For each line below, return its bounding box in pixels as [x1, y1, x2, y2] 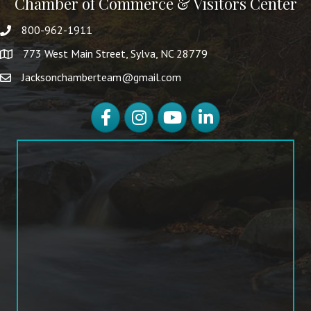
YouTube [157, 102, 196, 117]
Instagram [124, 102, 171, 117]
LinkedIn [190, 102, 229, 117]
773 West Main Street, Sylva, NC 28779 [23, 47, 208, 61]
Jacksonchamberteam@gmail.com [22, 70, 181, 85]
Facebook [90, 102, 135, 117]
